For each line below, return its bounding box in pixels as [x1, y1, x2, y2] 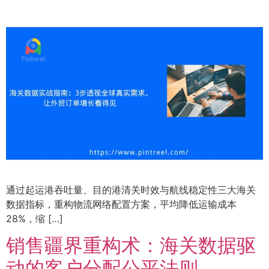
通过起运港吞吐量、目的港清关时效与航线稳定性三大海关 [6, 184, 256, 196]
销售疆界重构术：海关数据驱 [6, 234, 256, 258]
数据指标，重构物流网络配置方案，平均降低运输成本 [6, 198, 237, 211]
